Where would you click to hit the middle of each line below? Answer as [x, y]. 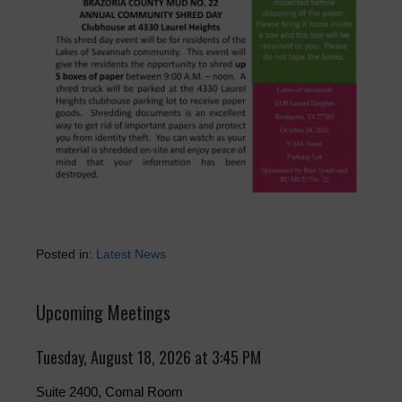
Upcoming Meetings [103, 313]
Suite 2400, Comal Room [109, 392]
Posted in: [66, 254]
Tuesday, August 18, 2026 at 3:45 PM [149, 358]
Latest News [131, 254]
